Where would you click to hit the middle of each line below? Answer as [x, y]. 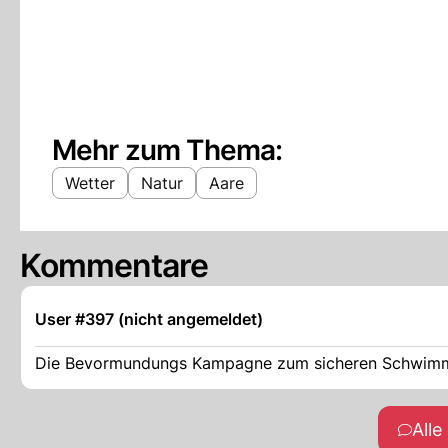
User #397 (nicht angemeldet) [149, 319]
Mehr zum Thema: [167, 150]
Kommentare [114, 265]
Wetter [90, 183]
